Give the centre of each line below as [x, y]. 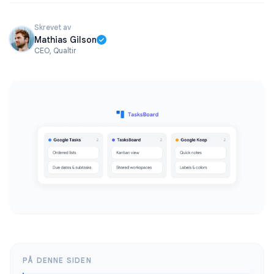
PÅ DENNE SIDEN [57, 261]
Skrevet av [53, 27]
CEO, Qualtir [55, 50]
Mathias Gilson [65, 40]
